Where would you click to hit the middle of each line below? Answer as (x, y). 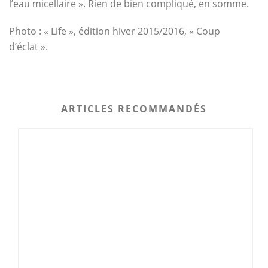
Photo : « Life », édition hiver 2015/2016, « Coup (115, 31)
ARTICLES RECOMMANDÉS (134, 109)
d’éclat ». (28, 47)
